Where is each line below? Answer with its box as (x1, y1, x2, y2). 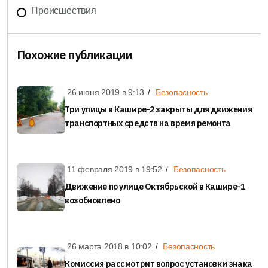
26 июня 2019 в (67, 87, 129, 97)
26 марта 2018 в (67, 241, 131, 251)
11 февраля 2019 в (67, 164, 142, 174)
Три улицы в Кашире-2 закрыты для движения (65, 103, 252, 115)
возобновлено (65, 194, 120, 206)
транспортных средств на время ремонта (65, 117, 231, 129)
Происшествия (31, 5, 97, 16)
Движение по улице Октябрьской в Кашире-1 (65, 181, 245, 192)
